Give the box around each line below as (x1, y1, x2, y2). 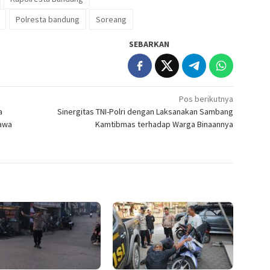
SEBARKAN (129, 38, 170, 49)
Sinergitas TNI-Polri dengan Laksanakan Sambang (57, 105, 234, 117)
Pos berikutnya (179, 93, 234, 104)
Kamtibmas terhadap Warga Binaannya (95, 118, 234, 130)
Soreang (96, 13, 127, 25)
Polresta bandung (16, 13, 80, 25)
